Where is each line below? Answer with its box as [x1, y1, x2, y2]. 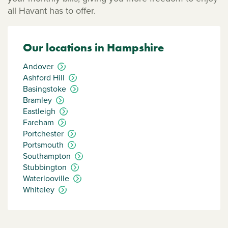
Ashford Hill [23, 72, 65, 83]
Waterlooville [23, 173, 69, 184]
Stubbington [23, 161, 67, 173]
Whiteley [23, 184, 54, 195]
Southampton [23, 150, 71, 161]
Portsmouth [23, 139, 64, 150]
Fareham [23, 117, 54, 128]
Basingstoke [23, 83, 66, 94]
